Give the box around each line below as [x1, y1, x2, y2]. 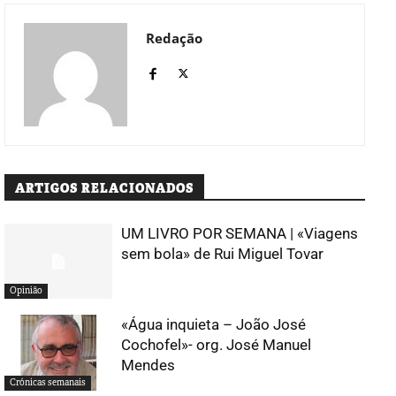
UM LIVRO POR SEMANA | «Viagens [121, 224, 359, 242]
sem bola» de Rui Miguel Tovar [121, 244, 324, 263]
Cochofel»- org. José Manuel [121, 336, 312, 354]
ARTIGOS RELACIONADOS [15, 179, 194, 196]
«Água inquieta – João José [121, 316, 307, 334]
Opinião [10, 285, 42, 297]
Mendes [121, 356, 176, 375]
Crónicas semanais [10, 376, 86, 388]
